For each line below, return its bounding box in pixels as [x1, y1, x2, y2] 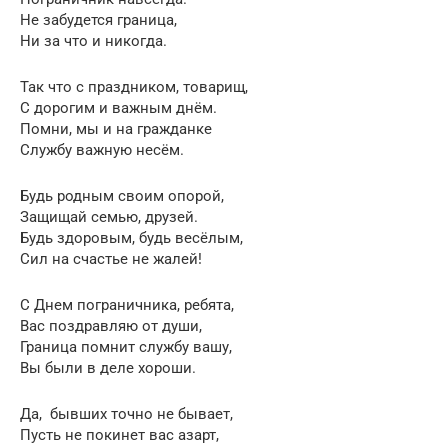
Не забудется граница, [20, 10, 177, 29]
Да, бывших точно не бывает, [20, 404, 233, 423]
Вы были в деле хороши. [20, 358, 196, 377]
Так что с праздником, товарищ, [20, 77, 248, 96]
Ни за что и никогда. [20, 31, 167, 50]
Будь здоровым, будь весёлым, [20, 228, 243, 247]
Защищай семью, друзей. [20, 207, 198, 226]
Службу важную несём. [20, 140, 184, 159]
